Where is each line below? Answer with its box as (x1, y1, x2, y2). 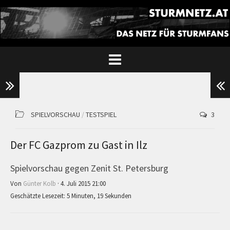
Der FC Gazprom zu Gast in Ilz (10, 137, 147, 152)
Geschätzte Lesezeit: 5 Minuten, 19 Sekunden (10, 191, 131, 200)
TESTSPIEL (86, 109, 117, 119)
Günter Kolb (23, 179, 56, 188)
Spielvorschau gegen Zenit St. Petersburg (10, 162, 168, 174)
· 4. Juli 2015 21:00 (56, 179, 106, 188)
